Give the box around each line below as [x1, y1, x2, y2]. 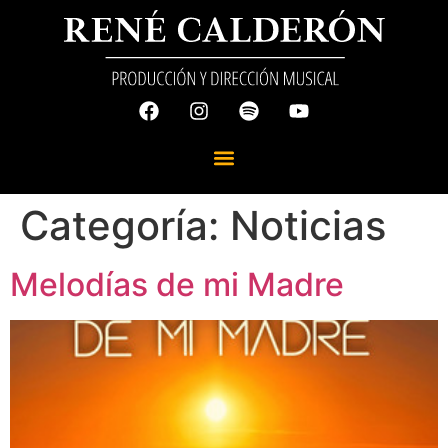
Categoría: [20, 201, 230, 251]
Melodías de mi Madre [10, 265, 344, 305]
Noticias [230, 201, 386, 251]
